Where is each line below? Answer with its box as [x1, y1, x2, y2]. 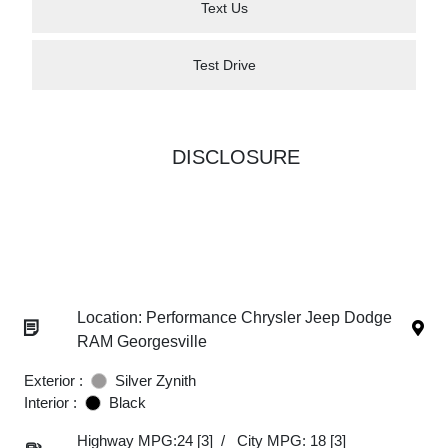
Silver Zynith [115, 372, 196, 389]
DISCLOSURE [172, 146, 300, 168]
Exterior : [24, 372, 83, 389]
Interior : [24, 394, 77, 411]
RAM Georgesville [77, 333, 207, 350]
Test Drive [192, 56, 256, 73]
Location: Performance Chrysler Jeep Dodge [77, 309, 392, 326]
